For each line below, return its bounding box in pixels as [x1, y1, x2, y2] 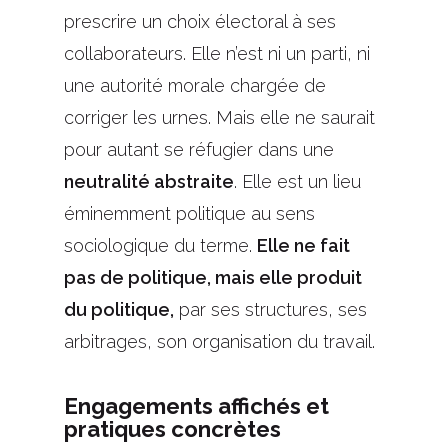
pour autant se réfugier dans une [64, 139, 334, 161]
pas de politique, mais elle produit [64, 267, 362, 289]
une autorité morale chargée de [64, 75, 326, 97]
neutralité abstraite [64, 171, 234, 193]
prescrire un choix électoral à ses [64, 11, 336, 33]
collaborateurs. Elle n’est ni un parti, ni [64, 43, 370, 65]
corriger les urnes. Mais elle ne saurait [64, 107, 375, 129]
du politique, [64, 299, 174, 321]
